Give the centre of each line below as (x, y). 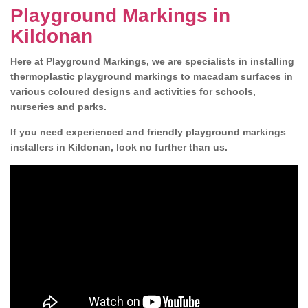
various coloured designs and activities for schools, (133, 91)
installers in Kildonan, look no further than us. (119, 147)
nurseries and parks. (60, 107)
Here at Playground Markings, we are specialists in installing (152, 61)
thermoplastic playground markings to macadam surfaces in (152, 76)
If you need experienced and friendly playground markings (148, 132)
